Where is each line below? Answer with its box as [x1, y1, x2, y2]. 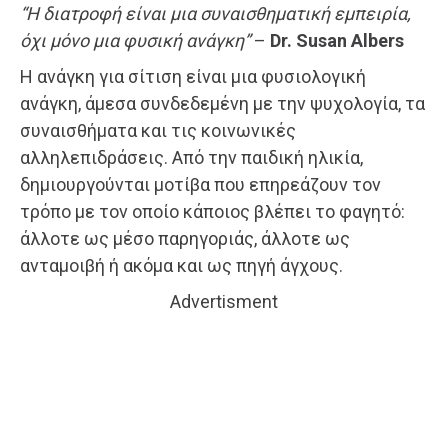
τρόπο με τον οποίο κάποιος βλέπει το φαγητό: [20, 201, 405, 223]
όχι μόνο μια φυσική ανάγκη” [20, 30, 250, 52]
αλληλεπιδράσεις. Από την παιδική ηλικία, [20, 147, 363, 169]
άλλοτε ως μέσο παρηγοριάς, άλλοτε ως [20, 228, 350, 250]
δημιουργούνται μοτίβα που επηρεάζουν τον [20, 174, 381, 196]
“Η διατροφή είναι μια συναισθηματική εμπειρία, [20, 3, 411, 25]
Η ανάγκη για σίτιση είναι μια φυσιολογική [20, 66, 366, 88]
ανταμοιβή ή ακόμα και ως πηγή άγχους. [20, 255, 343, 277]
